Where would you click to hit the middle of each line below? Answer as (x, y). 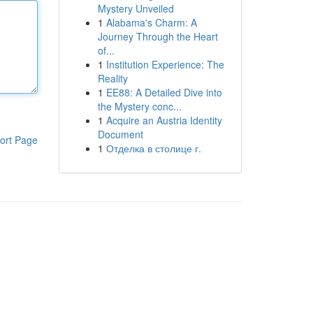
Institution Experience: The (165, 64)
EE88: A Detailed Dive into (164, 92)
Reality (112, 78)
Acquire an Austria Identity (164, 120)
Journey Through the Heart (158, 36)
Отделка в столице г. (153, 148)
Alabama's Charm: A (151, 22)
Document (120, 134)
